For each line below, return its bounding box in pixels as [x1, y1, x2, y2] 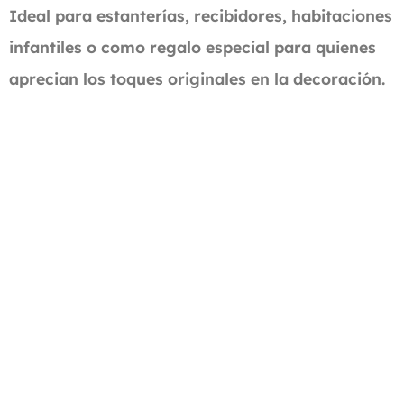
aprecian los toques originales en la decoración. [9, 68, 386, 88]
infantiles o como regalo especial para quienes [9, 36, 377, 57]
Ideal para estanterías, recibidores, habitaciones [9, 5, 393, 25]
